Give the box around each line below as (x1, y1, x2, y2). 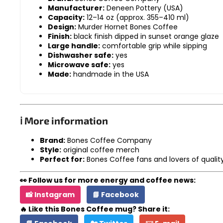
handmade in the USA (71, 69, 149, 79)
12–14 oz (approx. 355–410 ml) (85, 12, 189, 22)
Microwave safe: (48, 59, 111, 70)
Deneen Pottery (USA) (105, 2, 183, 13)
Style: (40, 144, 61, 155)
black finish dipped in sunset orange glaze (72, 31, 219, 41)
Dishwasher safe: (48, 50, 113, 60)
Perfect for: (40, 154, 85, 164)
